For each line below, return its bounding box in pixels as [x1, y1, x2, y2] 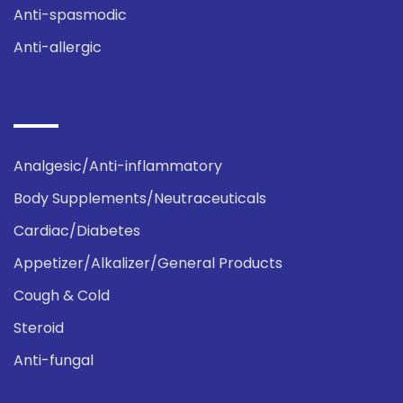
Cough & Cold [13, 284, 110, 306]
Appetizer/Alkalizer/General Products [13, 252, 282, 273]
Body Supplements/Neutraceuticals [13, 187, 266, 209]
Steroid [13, 317, 64, 338]
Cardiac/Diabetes [13, 219, 140, 241]
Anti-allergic [13, 36, 102, 58]
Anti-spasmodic [13, 4, 127, 25]
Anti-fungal [13, 349, 94, 371]
